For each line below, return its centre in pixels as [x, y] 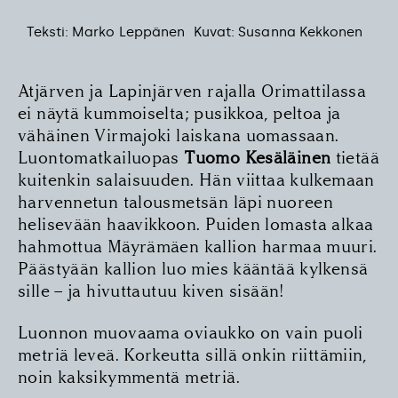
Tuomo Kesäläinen [258, 158]
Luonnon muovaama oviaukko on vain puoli [191, 333]
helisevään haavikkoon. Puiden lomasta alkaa [196, 225]
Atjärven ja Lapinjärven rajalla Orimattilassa [192, 92]
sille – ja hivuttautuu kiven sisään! [151, 291]
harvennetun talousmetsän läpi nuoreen [176, 203]
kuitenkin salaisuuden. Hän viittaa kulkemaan [196, 180]
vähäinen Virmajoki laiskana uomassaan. [179, 136]
